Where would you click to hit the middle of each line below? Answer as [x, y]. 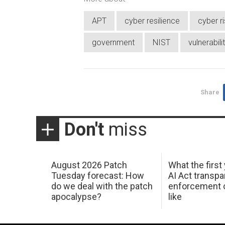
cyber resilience [152, 21]
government [113, 42]
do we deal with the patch [102, 186]
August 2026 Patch [89, 165]
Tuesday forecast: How [97, 176]
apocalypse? [76, 197]
